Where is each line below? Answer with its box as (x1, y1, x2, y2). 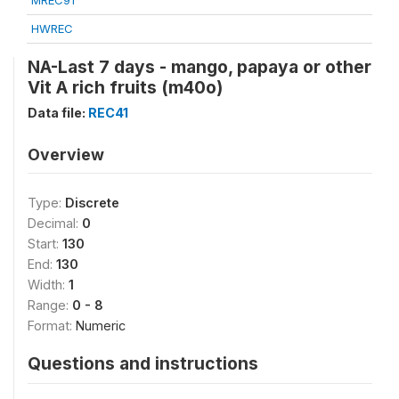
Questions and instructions (28, 353, 258, 374)
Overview (28, 145, 104, 164)
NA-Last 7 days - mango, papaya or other (28, 56, 371, 77)
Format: (28, 318, 76, 333)
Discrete (65, 195, 119, 210)
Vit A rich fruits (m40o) (28, 77, 223, 98)
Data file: (28, 105, 88, 120)
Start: (28, 236, 62, 251)
